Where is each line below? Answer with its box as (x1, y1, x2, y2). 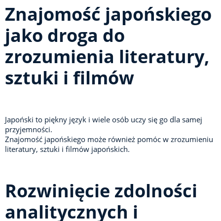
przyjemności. (5, 124, 54, 135)
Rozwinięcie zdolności (5, 179, 197, 203)
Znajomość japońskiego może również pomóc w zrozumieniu (5, 134, 213, 145)
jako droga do (5, 23, 125, 48)
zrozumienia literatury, (5, 44, 209, 69)
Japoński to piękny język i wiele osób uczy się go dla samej (5, 114, 202, 125)
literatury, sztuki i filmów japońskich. (5, 144, 130, 154)
